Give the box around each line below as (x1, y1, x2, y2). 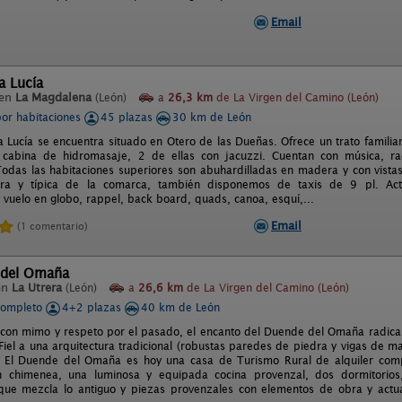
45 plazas (100, 110, 156, 124)
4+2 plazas (62, 301, 125, 314)
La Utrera (12, 281, 62, 294)
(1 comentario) (17, 219, 88, 232)
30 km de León (172, 110, 251, 124)
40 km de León (141, 301, 220, 314)
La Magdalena (15, 91, 92, 104)
